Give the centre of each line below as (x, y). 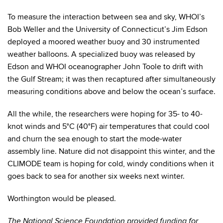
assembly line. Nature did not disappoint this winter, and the (111, 152)
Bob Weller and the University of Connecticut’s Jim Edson (108, 30)
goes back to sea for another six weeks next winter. (96, 176)
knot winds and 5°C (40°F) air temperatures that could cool (109, 127)
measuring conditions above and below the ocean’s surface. (111, 92)
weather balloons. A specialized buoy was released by (101, 55)
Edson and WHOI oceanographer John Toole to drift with (105, 67)
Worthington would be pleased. (62, 199)
